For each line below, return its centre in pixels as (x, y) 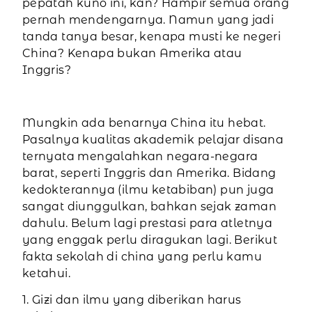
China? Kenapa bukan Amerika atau (132, 54)
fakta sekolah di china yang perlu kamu (142, 257)
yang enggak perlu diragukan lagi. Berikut (150, 240)
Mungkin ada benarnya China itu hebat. (144, 123)
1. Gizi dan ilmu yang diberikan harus (132, 300)
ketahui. (46, 274)
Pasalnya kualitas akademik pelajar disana (153, 140)
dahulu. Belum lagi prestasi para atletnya (147, 224)
